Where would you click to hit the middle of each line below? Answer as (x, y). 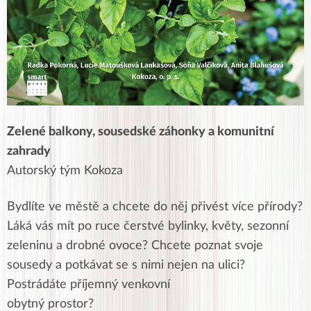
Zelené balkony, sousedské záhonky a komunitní (141, 132)
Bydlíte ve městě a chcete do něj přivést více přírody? (155, 207)
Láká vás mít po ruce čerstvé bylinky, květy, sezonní (148, 227)
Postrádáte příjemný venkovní (89, 285)
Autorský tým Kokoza (65, 171)
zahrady (29, 152)
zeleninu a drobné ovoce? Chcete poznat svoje (135, 246)
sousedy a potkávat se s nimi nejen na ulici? (126, 266)
